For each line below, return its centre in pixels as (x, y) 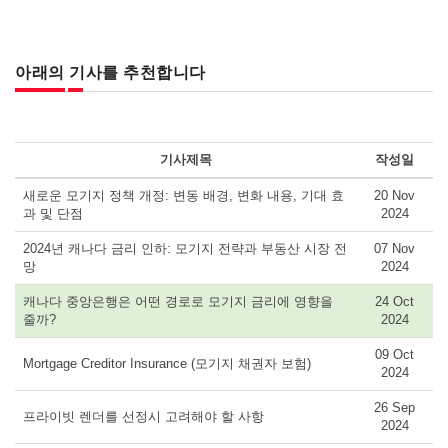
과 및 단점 (53, 213)
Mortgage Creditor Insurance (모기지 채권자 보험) (167, 363)
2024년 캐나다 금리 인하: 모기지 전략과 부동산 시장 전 (185, 248)
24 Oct (394, 301)
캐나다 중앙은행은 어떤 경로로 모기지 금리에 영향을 (178, 301)
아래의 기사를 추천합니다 (110, 72)
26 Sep (394, 407)
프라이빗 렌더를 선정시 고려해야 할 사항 (143, 416)
